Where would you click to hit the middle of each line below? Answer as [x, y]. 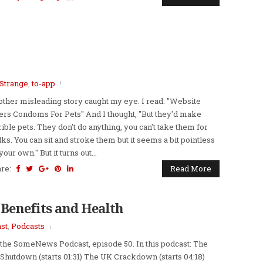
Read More [191, 168]
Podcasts [28, 226]
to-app [43, 83]
